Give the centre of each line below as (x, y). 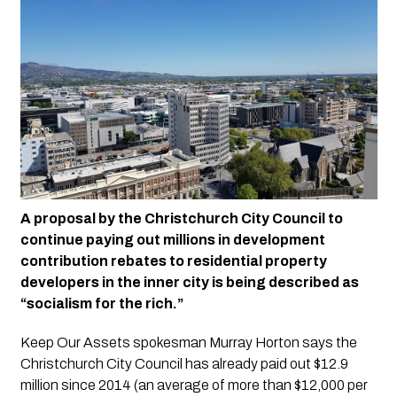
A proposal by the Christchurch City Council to (181, 219)
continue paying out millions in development (172, 240)
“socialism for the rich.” (101, 304)
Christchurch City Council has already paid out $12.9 (184, 364)
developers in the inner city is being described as (189, 283)
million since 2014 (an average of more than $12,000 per (194, 385)
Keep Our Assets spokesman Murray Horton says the (188, 343)
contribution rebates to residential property (173, 261)
